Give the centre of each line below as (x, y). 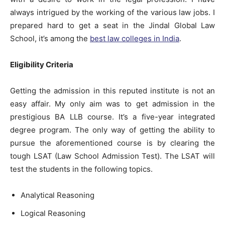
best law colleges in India (135, 38)
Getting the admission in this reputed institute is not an (113, 91)
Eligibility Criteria (42, 65)
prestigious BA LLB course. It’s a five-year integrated (113, 117)
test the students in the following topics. (81, 169)
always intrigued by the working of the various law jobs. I (113, 12)
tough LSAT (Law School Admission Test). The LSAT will (113, 156)
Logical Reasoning (53, 213)
